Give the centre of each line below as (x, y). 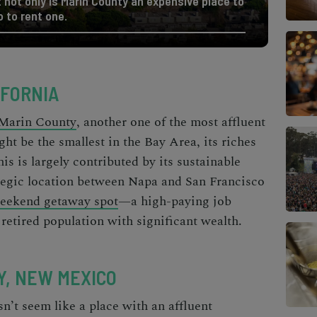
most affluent (228, 122)
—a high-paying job (175, 201)
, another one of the (133, 122)
